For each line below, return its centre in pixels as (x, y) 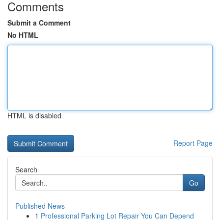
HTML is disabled (34, 115)
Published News (40, 206)
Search (26, 169)
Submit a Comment (39, 23)
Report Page (193, 143)
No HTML (23, 35)
